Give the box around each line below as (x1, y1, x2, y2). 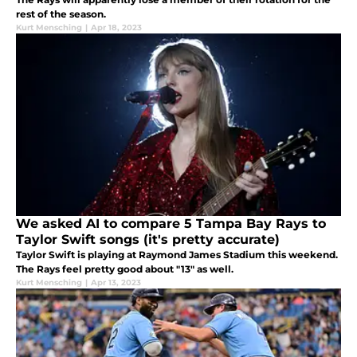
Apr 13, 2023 (91, 277, 141, 288)
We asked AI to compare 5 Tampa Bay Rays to (16, 215, 326, 231)
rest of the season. (16, 7, 106, 20)
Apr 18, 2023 (91, 22, 142, 33)
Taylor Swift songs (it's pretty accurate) (16, 231, 280, 247)
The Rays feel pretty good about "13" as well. (16, 262, 233, 275)
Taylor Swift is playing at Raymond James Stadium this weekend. (16, 248, 338, 261)
